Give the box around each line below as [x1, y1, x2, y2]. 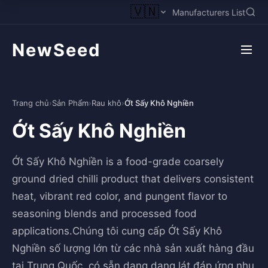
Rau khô [92, 98, 121, 108]
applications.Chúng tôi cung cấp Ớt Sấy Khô [12, 225, 222, 237]
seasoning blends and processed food [12, 208, 197, 220]
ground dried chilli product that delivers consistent [12, 173, 254, 185]
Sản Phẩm [52, 98, 89, 108]
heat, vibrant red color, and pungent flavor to [12, 190, 227, 202]
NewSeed [12, 39, 100, 60]
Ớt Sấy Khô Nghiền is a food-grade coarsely [12, 156, 224, 167]
